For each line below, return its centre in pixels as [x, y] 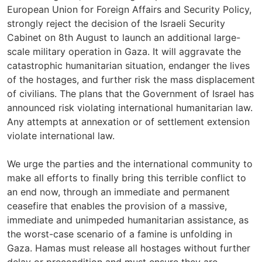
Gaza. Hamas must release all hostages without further [129, 248]
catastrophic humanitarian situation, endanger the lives [128, 65]
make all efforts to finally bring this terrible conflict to [127, 178]
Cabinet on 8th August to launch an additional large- [124, 37]
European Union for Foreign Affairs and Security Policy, [129, 9]
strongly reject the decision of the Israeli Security [116, 23]
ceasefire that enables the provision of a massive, [117, 206]
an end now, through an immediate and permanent [118, 192]
